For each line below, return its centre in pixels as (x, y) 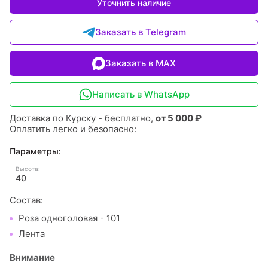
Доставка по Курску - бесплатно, (83, 118)
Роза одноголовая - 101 (69, 218)
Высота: (28, 169)
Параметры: (35, 151)
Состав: (26, 200)
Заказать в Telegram (141, 32)
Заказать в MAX (141, 63)
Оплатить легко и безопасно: (74, 129)
